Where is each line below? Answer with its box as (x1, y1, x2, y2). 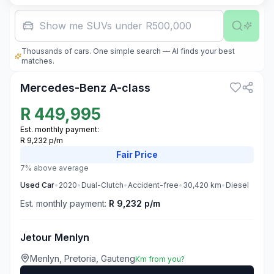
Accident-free (128, 180, 179, 190)
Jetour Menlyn (20, 231, 89, 243)
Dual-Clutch (81, 180, 124, 190)
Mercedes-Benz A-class (20, 81, 150, 94)
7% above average (20, 163, 89, 172)
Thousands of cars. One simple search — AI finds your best (21, 46, 235, 56)
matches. (21, 56, 55, 65)
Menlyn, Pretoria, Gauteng (30, 253, 135, 264)
